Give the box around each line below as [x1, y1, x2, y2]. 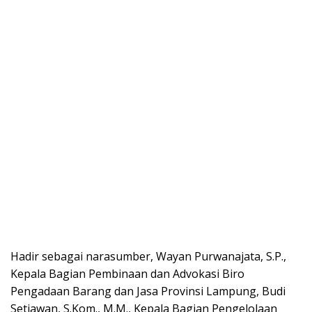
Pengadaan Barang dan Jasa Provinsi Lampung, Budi [10, 283, 286, 299]
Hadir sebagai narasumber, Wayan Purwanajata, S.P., [10, 248, 286, 264]
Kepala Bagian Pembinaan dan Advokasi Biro [10, 265, 244, 281]
